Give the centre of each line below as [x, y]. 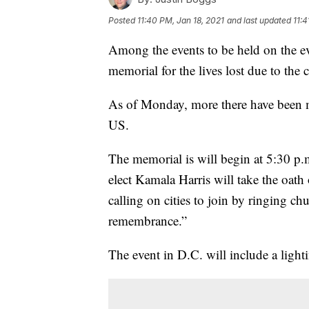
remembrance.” [148, 221]
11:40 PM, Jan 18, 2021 [181, 21]
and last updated [259, 21]
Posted [123, 21]
